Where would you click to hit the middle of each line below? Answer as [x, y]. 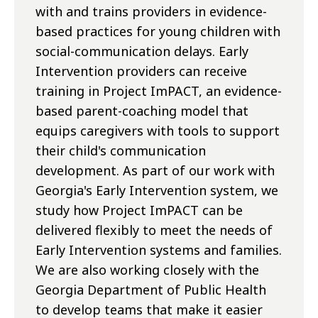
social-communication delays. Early [142, 51]
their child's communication [121, 151]
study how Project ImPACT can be [139, 210]
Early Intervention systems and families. [159, 250]
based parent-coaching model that [142, 111]
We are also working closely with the [147, 270]
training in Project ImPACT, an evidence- [159, 91]
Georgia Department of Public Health [151, 290]
